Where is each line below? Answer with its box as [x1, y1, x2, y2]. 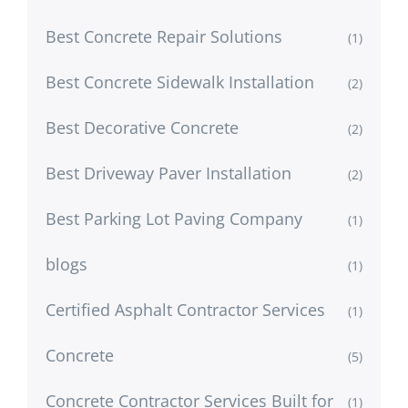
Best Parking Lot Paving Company [46, 207, 302, 229]
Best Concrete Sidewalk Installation [46, 70, 314, 93]
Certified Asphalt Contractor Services [46, 298, 325, 321]
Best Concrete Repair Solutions [46, 25, 282, 47]
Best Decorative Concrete [46, 116, 239, 138]
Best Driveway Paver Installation [46, 161, 291, 184]
